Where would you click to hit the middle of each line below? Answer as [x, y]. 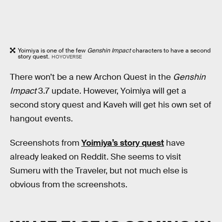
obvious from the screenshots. [69, 185]
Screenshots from [46, 143]
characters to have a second [171, 51]
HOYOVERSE [66, 57]
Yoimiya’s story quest [123, 143]
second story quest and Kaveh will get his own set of [111, 105]
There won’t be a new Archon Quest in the [91, 77]
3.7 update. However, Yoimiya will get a [111, 91]
